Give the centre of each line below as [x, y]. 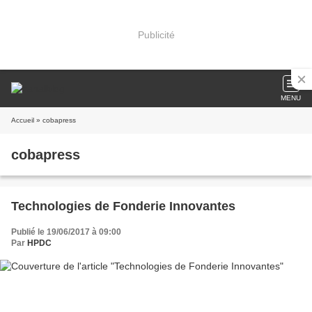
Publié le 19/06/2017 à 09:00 [66, 232]
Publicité [156, 34]
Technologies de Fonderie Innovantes [123, 206]
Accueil [23, 120]
